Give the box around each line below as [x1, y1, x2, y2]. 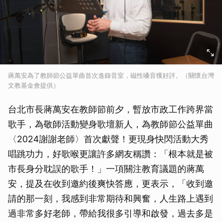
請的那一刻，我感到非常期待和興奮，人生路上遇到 [8, 193, 213, 204]
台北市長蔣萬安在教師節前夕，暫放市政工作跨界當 [8, 104, 213, 114]
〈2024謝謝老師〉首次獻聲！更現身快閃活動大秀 [8, 133, 209, 144]
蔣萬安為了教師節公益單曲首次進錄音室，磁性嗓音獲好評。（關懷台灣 [8, 71, 214, 79]
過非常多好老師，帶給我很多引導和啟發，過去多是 [8, 208, 213, 219]
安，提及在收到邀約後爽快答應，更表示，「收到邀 [8, 178, 213, 189]
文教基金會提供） [8, 81, 59, 89]
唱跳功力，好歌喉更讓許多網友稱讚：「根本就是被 [8, 148, 213, 159]
